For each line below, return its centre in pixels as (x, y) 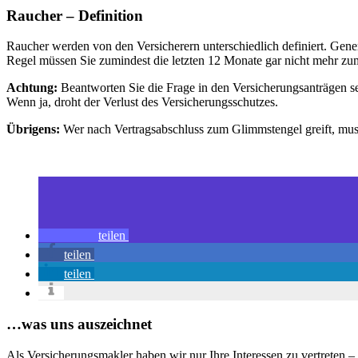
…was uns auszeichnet (79, 324)
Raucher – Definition (75, 15)
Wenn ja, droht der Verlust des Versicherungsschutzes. (142, 102)
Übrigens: (33, 129)
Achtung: (32, 88)
